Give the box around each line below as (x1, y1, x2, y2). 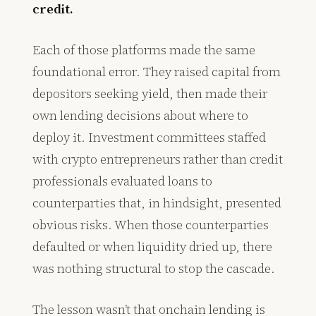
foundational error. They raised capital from (32, 63, 281, 81)
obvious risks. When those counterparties (32, 216, 269, 234)
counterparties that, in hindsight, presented (32, 194, 282, 212)
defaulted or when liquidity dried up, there (32, 238, 273, 256)
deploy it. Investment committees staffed (32, 128, 267, 147)
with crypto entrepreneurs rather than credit (32, 150, 284, 169)
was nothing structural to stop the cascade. (32, 260, 276, 278)
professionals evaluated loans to (32, 172, 213, 190)
